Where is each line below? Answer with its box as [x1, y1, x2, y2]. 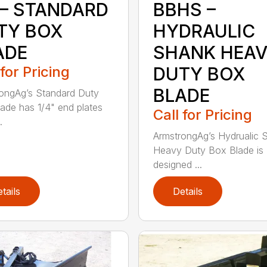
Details [172, 185, 203, 198]
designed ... [153, 159, 202, 171]
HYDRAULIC [153, 20, 255, 42]
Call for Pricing [153, 106, 252, 124]
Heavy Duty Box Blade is [153, 144, 263, 157]
